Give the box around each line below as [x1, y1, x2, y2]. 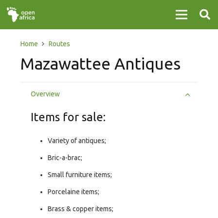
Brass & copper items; [48, 205, 113, 213]
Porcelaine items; [48, 188, 99, 196]
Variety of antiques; [48, 137, 106, 145]
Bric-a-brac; [48, 154, 82, 162]
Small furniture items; [48, 171, 112, 179]
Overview [31, 90, 60, 98]
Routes [48, 40, 70, 48]
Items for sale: [31, 110, 106, 124]
